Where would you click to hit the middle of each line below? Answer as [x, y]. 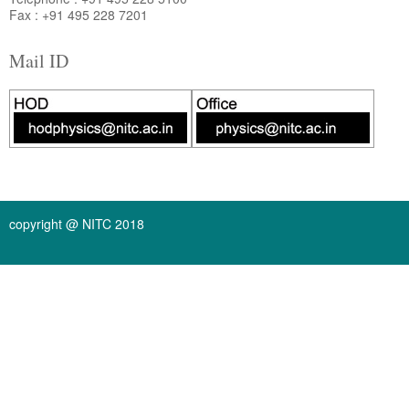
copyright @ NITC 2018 [77, 224]
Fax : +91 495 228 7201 [79, 15]
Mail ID [39, 61]
